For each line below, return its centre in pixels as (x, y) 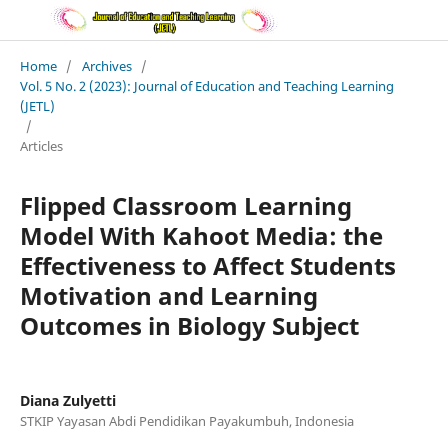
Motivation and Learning (168, 295)
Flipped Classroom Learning (185, 205)
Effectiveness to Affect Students (207, 265)
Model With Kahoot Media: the (201, 235)
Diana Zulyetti (67, 400)
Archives (106, 65)
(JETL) (37, 105)
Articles (41, 145)
